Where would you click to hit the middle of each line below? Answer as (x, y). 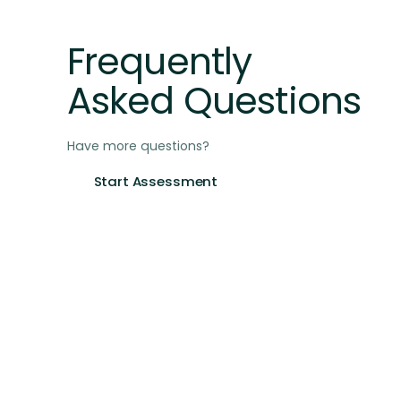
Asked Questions (214, 100)
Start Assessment (156, 181)
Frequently (159, 61)
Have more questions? (138, 145)
